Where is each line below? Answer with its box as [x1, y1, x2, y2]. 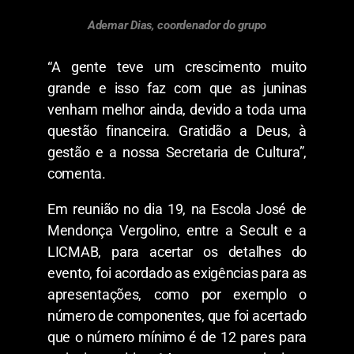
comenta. [47, 165, 106, 183]
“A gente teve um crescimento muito [47, 58, 307, 76]
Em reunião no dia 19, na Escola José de [47, 201, 307, 218]
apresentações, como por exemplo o [47, 286, 307, 303]
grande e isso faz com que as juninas [47, 80, 307, 97]
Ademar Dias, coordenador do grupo [87, 18, 267, 33]
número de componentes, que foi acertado [47, 307, 307, 325]
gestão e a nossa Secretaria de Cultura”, [47, 144, 307, 161]
